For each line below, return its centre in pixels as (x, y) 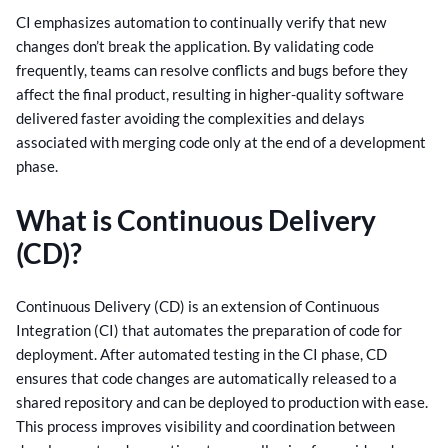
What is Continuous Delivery (196, 219)
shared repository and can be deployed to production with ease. (222, 401)
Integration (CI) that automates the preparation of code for (209, 329)
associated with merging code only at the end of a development (221, 142)
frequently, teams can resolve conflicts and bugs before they (212, 70)
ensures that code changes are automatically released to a (206, 377)
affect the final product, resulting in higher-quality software (210, 94)
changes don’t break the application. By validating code (195, 46)
